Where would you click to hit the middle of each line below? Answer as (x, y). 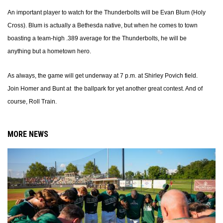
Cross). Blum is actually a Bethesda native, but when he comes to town (103, 25)
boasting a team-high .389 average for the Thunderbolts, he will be (97, 38)
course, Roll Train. (32, 102)
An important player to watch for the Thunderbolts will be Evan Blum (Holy (107, 12)
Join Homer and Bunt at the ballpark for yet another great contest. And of (105, 89)
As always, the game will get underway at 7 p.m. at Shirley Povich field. (103, 76)
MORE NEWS (28, 134)
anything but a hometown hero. (49, 51)
